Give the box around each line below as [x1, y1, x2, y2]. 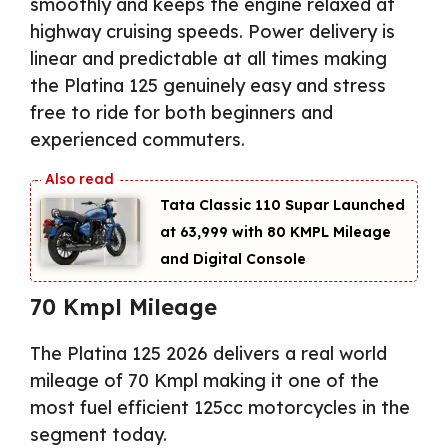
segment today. [30, 422, 167, 446]
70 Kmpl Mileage [30, 292, 217, 321]
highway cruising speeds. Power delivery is [30, 19, 395, 43]
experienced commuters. [30, 127, 245, 151]
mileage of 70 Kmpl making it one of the [30, 368, 379, 392]
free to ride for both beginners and [30, 100, 333, 124]
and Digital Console [160, 249, 306, 268]
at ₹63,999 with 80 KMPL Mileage [160, 222, 391, 241]
